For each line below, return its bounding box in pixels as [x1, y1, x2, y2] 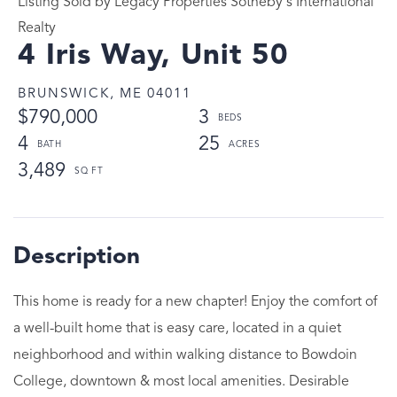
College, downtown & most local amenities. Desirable [13, 374, 349, 389]
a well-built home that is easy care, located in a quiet [13, 321, 341, 336]
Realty [18, 20, 56, 35]
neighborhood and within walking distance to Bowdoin [13, 347, 357, 362]
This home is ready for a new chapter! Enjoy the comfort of [13, 294, 378, 309]
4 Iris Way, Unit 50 [18, 41, 289, 71]
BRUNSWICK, [18, 87, 115, 101]
